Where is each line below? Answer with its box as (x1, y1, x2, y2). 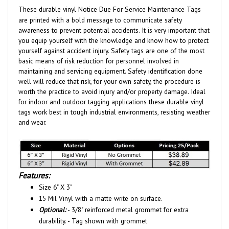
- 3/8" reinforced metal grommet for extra (66, 194, 189, 203)
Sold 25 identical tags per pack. (39, 216, 131, 226)
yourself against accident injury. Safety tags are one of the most (18, 35, 204, 44)
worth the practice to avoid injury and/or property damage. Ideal (18, 76, 205, 85)
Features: (18, 159, 50, 170)
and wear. (18, 106, 47, 116)
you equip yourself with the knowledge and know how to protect (18, 25, 209, 34)
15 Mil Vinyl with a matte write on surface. (39, 182, 163, 192)
